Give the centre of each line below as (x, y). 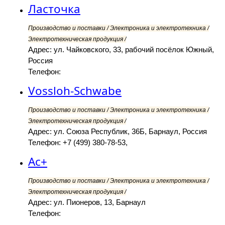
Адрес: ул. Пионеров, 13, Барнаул (87, 202)
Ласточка (54, 9)
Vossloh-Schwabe (75, 91)
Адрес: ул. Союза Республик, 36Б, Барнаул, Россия (118, 132)
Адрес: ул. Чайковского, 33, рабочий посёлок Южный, (121, 50)
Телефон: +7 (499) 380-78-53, (78, 143)
